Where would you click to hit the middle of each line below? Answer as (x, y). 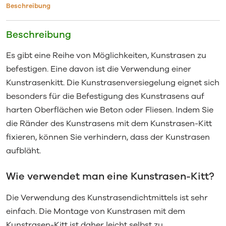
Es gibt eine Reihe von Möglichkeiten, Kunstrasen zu (106, 55)
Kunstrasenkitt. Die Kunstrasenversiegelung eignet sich (112, 82)
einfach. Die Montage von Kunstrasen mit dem (95, 211)
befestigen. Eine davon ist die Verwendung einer (98, 69)
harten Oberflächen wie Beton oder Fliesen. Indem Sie (109, 110)
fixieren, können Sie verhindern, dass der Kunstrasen (108, 137)
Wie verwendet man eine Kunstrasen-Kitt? (110, 176)
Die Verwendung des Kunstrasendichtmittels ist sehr (107, 197)
